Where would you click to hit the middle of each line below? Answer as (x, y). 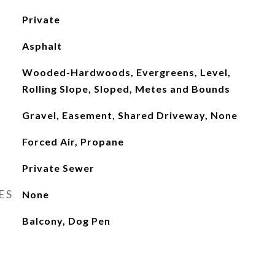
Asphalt (42, 46)
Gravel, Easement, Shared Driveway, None (130, 115)
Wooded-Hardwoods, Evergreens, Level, (126, 72)
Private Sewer (58, 168)
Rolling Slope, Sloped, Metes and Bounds (126, 89)
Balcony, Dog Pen (66, 221)
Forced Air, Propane (73, 141)
